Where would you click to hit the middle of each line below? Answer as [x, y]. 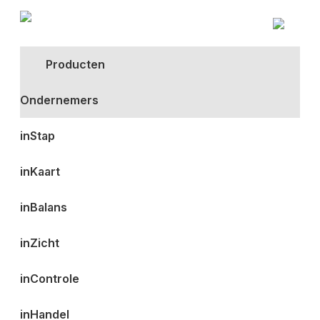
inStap [38, 136]
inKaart [40, 171]
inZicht [40, 243]
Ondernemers [60, 100]
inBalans [44, 207]
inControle [50, 279]
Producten [76, 64]
